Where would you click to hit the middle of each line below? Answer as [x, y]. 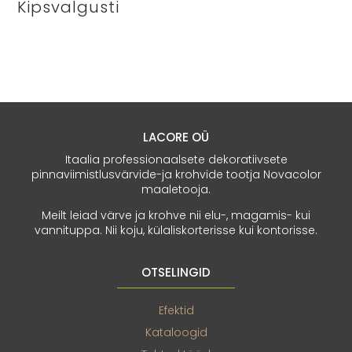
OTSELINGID [176, 272]
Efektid [176, 310]
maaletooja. [176, 189]
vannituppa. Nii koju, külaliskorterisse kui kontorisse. [176, 230]
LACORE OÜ [176, 137]
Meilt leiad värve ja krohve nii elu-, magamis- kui [176, 215]
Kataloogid [176, 332]
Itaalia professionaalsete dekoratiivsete [176, 159]
